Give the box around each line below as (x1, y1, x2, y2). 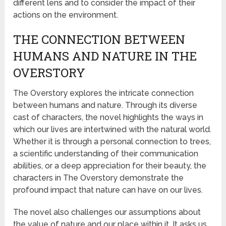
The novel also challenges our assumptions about (13, 207, 201, 217)
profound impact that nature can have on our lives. (13, 185, 203, 195)
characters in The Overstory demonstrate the (13, 173, 184, 183)
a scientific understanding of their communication (13, 148, 199, 158)
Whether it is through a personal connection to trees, (13, 136, 211, 146)
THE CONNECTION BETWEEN (13, 31, 186, 47)
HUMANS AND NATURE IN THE (13, 47, 197, 64)
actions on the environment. (13, 10, 119, 20)
